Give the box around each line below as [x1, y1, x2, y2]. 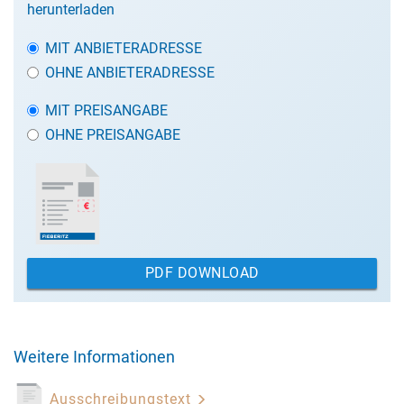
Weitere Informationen [14, 347, 175, 366]
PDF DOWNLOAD [144, 264, 260, 281]
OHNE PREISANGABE [45, 126, 180, 143]
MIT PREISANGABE [45, 102, 168, 119]
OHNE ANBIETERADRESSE [45, 64, 215, 81]
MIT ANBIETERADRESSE [45, 40, 202, 57]
